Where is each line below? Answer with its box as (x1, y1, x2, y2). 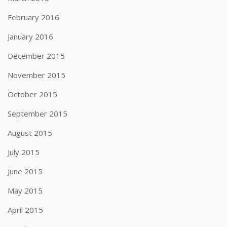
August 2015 (8, 128, 52, 138)
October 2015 (8, 89, 57, 99)
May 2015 (8, 185, 43, 196)
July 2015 (8, 147, 40, 157)
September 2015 (8, 108, 67, 119)
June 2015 (8, 166, 43, 176)
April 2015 (8, 205, 43, 215)
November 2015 (8, 70, 65, 80)
